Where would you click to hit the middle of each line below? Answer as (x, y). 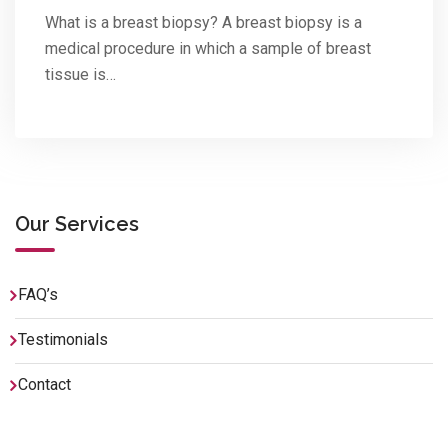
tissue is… (80, 74)
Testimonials (63, 339)
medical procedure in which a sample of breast (208, 48)
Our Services (77, 223)
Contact (44, 384)
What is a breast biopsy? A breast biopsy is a (203, 22)
